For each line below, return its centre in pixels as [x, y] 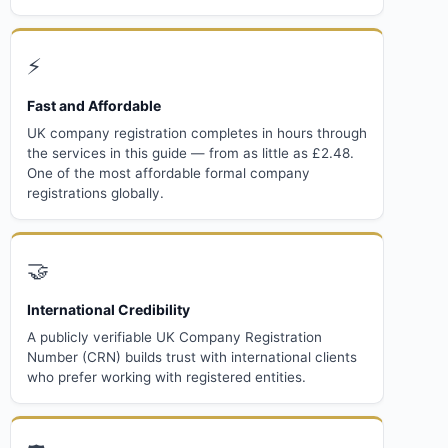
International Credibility [108, 309]
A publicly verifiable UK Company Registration [174, 336]
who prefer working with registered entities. [166, 376]
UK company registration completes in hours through [197, 132]
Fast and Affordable [94, 105]
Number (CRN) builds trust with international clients [192, 356]
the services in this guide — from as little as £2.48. [190, 152]
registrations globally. [95, 192]
